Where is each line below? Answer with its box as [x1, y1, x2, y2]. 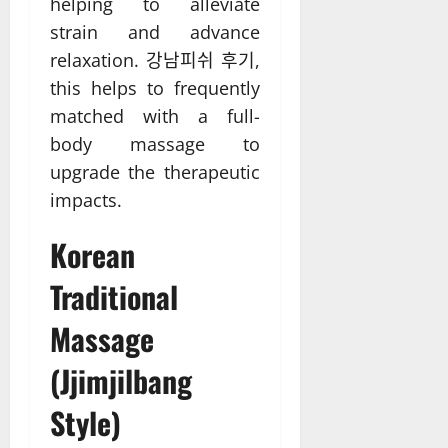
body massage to [50, 132, 260, 157]
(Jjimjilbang [50, 358, 192, 404]
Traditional [50, 274, 178, 320]
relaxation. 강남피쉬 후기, [50, 48, 260, 73]
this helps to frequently [50, 76, 260, 101]
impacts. [50, 188, 122, 213]
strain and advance [50, 20, 260, 45]
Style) [50, 400, 121, 446]
